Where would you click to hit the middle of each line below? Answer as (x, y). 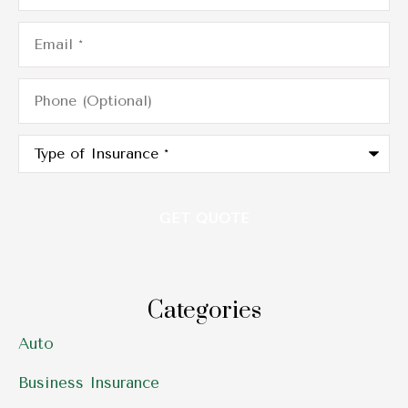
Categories (204, 311)
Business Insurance (89, 382)
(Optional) (55, 101)
